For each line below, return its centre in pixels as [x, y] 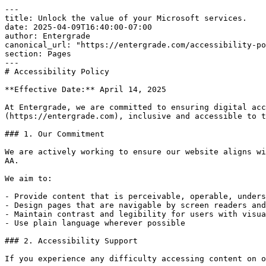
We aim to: [28, 178]
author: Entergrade [47, 36]
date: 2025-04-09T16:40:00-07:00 [78, 27]
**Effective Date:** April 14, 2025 [85, 89]
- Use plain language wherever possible [95, 223]
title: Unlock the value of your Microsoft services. [126, 18]
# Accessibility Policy [57, 72]
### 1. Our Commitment [55, 134]
